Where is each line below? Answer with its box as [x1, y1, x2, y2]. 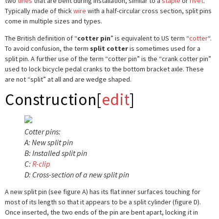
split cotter [90, 44, 128, 53]
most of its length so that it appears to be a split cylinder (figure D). [5, 197, 201, 207]
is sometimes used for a [128, 44, 200, 53]
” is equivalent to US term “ [110, 34, 189, 43]
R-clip [32, 159, 50, 169]
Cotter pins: [24, 127, 61, 137]
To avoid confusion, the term [5, 44, 90, 53]
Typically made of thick [5, 6, 73, 15]
